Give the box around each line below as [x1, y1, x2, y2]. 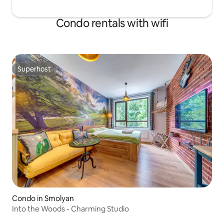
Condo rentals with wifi [55, 16, 168, 30]
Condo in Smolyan [12, 193, 74, 203]
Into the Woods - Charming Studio [12, 203, 129, 213]
